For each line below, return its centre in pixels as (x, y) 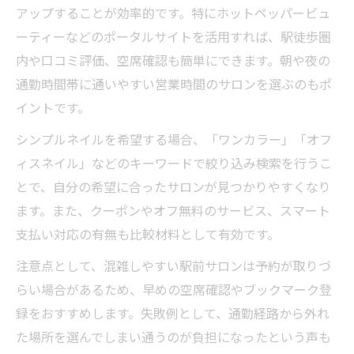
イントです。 (53, 107)
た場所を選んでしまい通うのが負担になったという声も (173, 336)
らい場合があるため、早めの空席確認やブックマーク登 (174, 289)
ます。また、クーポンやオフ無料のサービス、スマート (173, 210)
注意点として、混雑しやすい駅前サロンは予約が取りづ (173, 265)
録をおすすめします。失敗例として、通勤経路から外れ (173, 313)
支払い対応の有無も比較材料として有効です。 (148, 233)
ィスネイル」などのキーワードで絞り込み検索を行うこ (174, 162)
